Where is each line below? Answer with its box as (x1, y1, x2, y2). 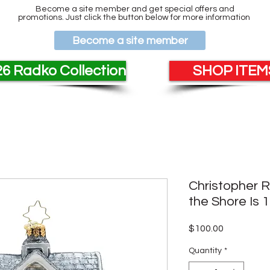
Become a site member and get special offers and (36, 5, 234, 13)
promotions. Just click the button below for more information (18, 13, 252, 22)
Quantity (189, 246, 222, 255)
